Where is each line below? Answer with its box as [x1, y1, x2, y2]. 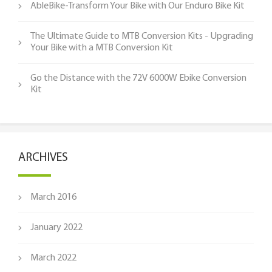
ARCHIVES [18, 151, 68, 164]
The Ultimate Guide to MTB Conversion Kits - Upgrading [30, 31, 253, 41]
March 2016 [30, 192, 76, 202]
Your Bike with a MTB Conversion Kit [30, 42, 173, 53]
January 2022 [30, 222, 83, 233]
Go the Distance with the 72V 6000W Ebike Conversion [30, 73, 246, 83]
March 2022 [30, 253, 76, 263]
